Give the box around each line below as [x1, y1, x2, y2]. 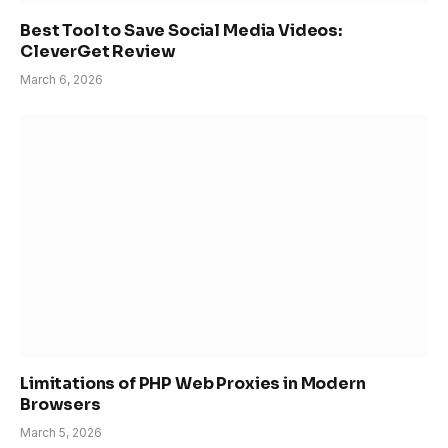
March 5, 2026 [20, 425, 102, 441]
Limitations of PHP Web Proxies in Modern [20, 373, 366, 395]
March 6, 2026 [20, 71, 103, 87]
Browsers [20, 394, 101, 416]
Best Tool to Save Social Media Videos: [20, 19, 342, 41]
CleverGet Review [20, 40, 176, 62]
